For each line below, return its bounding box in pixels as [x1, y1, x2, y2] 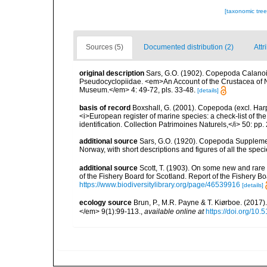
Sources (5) [86, 43, 123, 51]
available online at [144, 207, 204, 216]
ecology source [79, 198, 132, 207]
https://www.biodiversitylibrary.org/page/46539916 [79, 180, 240, 189]
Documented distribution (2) [144, 43, 234, 51]
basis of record [79, 104, 131, 113]
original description [79, 69, 144, 77]
